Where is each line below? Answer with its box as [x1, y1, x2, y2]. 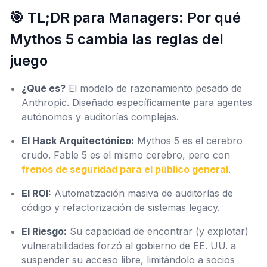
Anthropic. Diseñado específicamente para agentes [21, 97, 252, 108]
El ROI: [21, 187, 51, 199]
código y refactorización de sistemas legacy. [21, 201, 220, 213]
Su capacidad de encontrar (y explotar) [67, 225, 249, 237]
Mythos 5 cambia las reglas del [10, 30, 223, 48]
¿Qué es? [21, 82, 66, 94]
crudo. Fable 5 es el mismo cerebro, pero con [21, 149, 230, 161]
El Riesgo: [21, 225, 67, 237]
